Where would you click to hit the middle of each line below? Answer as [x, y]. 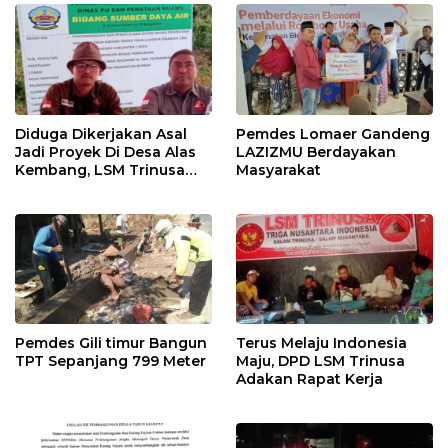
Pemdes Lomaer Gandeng [333, 133]
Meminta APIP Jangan [96, 187]
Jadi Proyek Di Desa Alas [105, 151]
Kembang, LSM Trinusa [100, 169]
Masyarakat [278, 169]
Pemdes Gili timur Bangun [111, 342]
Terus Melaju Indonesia [321, 342]
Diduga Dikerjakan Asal [101, 133]
